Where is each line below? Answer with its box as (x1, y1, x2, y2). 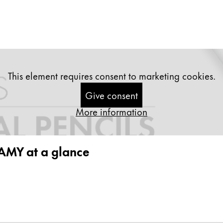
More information (76, 104, 147, 118)
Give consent (85, 88, 138, 102)
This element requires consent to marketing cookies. (7, 68, 216, 83)
